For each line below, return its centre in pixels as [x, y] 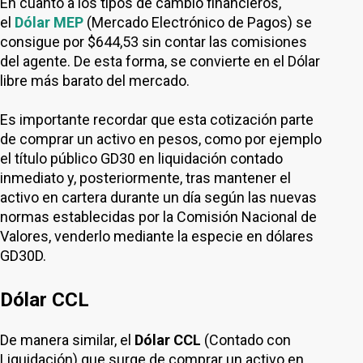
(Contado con [246, 340]
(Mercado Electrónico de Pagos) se [198, 22]
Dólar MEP [49, 22]
